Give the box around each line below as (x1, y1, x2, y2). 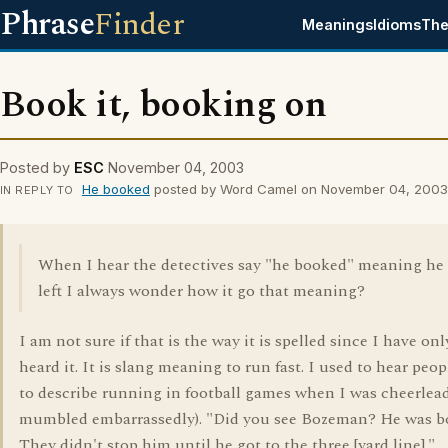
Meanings (302, 16, 374, 33)
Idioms (373, 16, 422, 33)
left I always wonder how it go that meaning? (38, 279, 365, 303)
